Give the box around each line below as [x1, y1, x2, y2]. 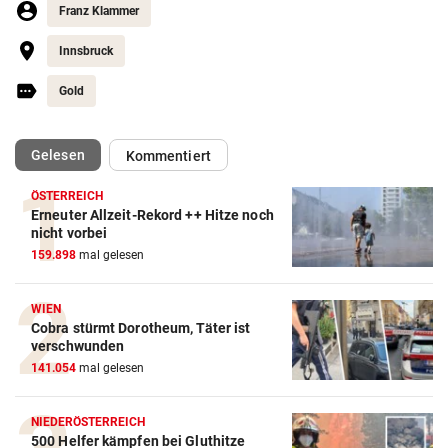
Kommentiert [125, 148, 211, 165]
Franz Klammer [59, 4, 139, 19]
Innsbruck [59, 44, 113, 59]
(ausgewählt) [83, 146, 169, 163]
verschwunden [31, 338, 125, 355]
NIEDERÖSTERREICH [31, 415, 146, 430]
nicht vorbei [31, 225, 108, 242]
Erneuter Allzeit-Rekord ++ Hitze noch [31, 207, 274, 224]
